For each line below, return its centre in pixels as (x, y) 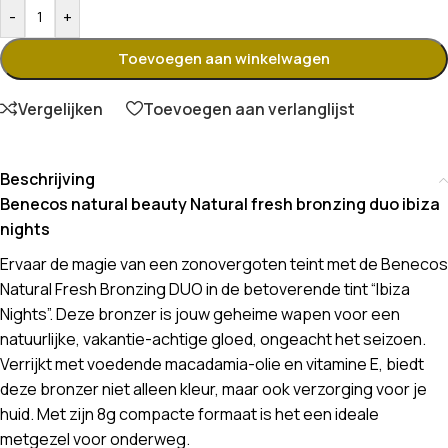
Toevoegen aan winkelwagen (224, 59)
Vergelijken (60, 108)
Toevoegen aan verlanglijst (249, 108)
